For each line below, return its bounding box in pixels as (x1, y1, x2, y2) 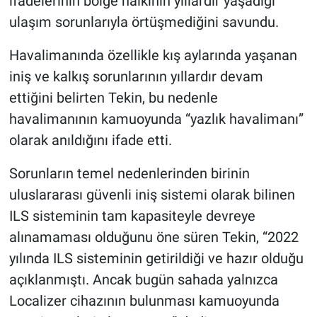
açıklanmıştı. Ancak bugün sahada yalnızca (8, 271, 278, 289)
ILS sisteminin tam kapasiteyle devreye (8, 207, 255, 225)
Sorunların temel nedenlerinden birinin (8, 165, 250, 183)
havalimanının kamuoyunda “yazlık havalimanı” (8, 110, 304, 128)
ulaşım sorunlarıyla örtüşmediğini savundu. (8, 13, 279, 31)
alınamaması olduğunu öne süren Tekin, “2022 (8, 229, 299, 246)
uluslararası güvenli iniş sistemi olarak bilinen (8, 186, 295, 204)
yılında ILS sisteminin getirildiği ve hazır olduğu (8, 250, 304, 267)
